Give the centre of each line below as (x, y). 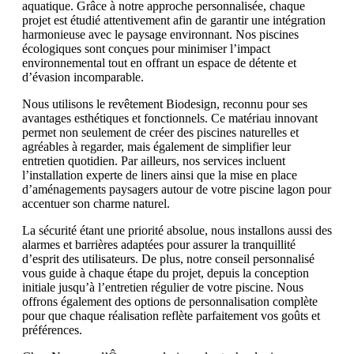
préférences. (52, 330)
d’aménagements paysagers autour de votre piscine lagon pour (177, 190)
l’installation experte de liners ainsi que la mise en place (160, 175)
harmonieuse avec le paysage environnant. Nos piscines (160, 35)
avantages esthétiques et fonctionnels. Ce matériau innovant (170, 119)
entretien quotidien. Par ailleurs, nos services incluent (154, 161)
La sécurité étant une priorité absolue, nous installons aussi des (177, 231)
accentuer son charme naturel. (96, 204)
